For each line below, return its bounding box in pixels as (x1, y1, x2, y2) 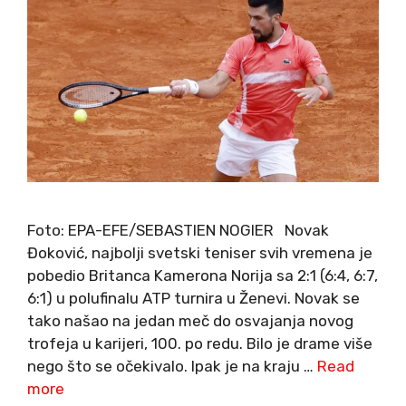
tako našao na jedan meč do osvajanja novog (27, 312, 353, 331)
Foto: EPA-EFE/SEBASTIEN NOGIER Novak (27, 221, 329, 240)
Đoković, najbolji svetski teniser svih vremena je (27, 244, 372, 263)
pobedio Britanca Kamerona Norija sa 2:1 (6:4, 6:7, (27, 266, 378, 285)
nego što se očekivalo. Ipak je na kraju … (27, 357, 317, 376)
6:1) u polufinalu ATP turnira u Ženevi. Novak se (27, 289, 360, 308)
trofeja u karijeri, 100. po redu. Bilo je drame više (27, 334, 372, 353)
